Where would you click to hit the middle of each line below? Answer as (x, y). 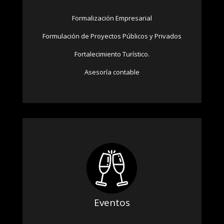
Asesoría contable (112, 72)
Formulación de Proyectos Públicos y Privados (112, 36)
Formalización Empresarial (112, 18)
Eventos (112, 202)
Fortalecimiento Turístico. (112, 54)
